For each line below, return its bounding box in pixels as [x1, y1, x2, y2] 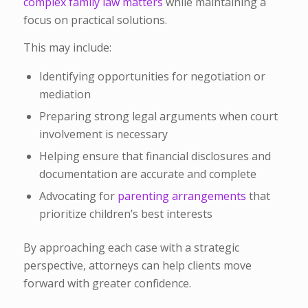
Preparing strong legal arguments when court [38, 109, 278, 124]
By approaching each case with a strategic [23, 240, 239, 256]
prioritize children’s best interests [38, 206, 212, 222]
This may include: [23, 39, 111, 55]
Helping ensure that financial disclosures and [38, 148, 271, 164]
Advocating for [38, 188, 118, 204]
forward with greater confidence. [23, 276, 191, 291]
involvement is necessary [38, 126, 168, 142]
